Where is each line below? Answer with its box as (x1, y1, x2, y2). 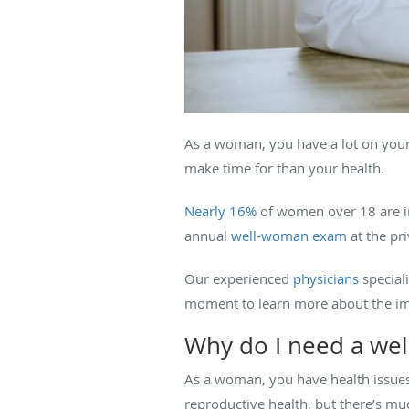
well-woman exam (231, 226, 347, 246)
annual (184, 226, 231, 246)
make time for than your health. (184, 159, 388, 178)
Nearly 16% (184, 202, 257, 221)
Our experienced (184, 269, 293, 288)
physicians (293, 269, 359, 288)
